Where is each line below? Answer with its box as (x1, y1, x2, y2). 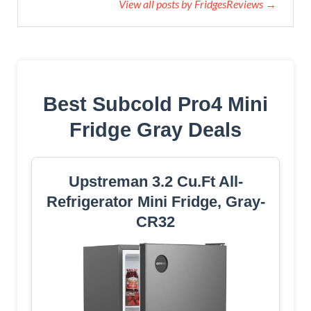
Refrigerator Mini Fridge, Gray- (46, 193, 265, 211)
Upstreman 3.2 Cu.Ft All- (68, 173, 243, 191)
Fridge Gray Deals (69, 119, 242, 142)
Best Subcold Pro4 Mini (43, 93, 268, 116)
